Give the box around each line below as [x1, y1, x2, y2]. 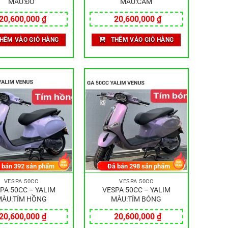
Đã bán [107, 162, 129, 170]
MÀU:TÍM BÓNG [111, 194, 162, 204]
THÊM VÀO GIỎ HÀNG [110, 36, 174, 43]
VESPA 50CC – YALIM [102, 185, 170, 194]
